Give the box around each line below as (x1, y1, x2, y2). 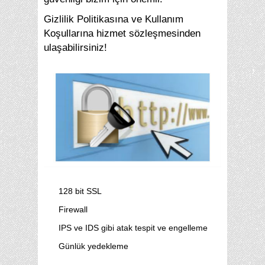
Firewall (59, 204, 88, 214)
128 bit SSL (59, 186, 102, 196)
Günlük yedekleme (59, 241, 128, 251)
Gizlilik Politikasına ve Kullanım (44, 14, 183, 25)
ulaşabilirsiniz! (44, 42, 107, 53)
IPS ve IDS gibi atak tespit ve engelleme (59, 222, 208, 232)
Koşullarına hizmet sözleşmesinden (44, 28, 201, 39)
